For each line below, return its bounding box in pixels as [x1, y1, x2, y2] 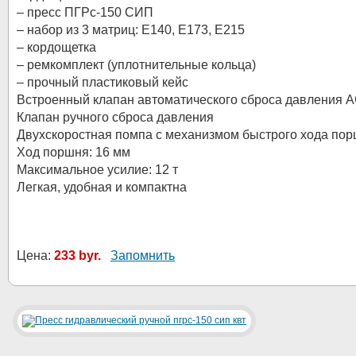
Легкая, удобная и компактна [17, 180, 187, 194]
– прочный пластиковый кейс [17, 75, 188, 89]
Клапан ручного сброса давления [17, 110, 214, 124]
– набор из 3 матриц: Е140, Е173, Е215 [17, 23, 245, 37]
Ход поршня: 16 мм [17, 145, 130, 159]
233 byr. [54, 249, 101, 262]
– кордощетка [17, 41, 96, 54]
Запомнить [110, 249, 175, 262]
